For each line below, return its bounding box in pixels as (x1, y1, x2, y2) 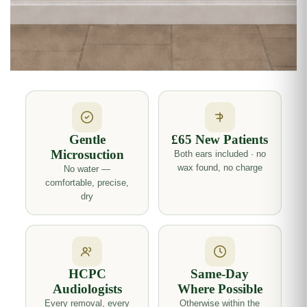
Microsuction (50, 147, 124, 162)
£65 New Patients (171, 132, 269, 147)
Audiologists (52, 282, 122, 296)
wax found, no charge (177, 162, 262, 173)
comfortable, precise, (45, 177, 130, 188)
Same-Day (191, 267, 249, 281)
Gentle (69, 132, 106, 147)
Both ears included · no (173, 149, 266, 159)
